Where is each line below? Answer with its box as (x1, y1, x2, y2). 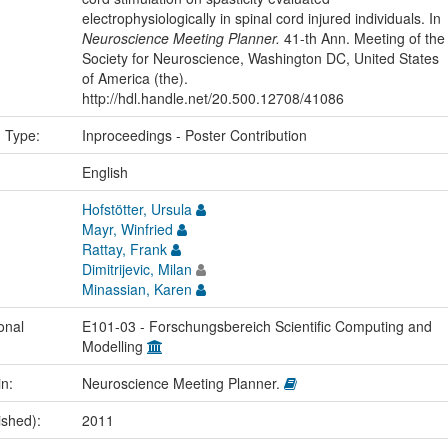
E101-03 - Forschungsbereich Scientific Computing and (81, 315, 432, 336)
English (81, 161, 128, 182)
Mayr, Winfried (81, 218, 173, 239)
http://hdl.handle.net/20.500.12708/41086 (81, 87, 344, 108)
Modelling (81, 335, 147, 356)
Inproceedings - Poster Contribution (81, 124, 307, 145)
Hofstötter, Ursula (81, 198, 192, 219)
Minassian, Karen (81, 278, 192, 299)
